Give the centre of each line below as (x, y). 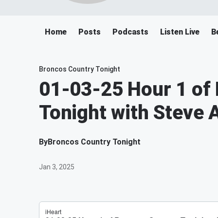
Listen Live (180, 32)
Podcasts (130, 32)
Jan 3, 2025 (57, 167)
